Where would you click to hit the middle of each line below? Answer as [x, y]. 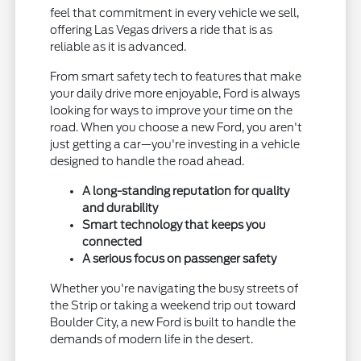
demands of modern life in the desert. [152, 339]
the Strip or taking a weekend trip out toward [173, 305]
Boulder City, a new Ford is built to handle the [173, 322]
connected [112, 241]
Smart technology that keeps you [174, 224]
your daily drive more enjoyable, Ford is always [175, 93]
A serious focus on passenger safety [180, 258]
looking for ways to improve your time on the [172, 110]
